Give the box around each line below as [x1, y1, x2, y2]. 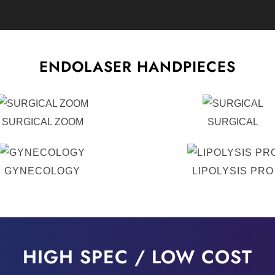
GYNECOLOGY [4, 165, 80, 176]
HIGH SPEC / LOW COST [23, 243, 252, 270]
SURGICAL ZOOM [1, 116, 83, 127]
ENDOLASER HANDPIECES [39, 55, 236, 77]
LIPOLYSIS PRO [192, 165, 274, 176]
